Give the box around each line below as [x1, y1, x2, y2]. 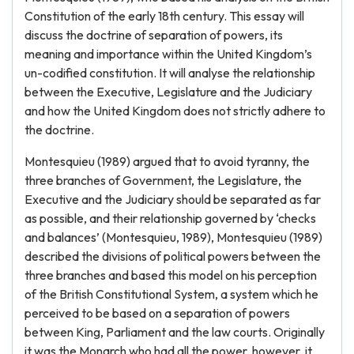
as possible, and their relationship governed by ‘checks [24, 210, 316, 226]
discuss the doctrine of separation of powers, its [24, 27, 283, 43]
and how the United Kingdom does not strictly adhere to [24, 103, 326, 119]
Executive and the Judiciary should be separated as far [24, 191, 321, 207]
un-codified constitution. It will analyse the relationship [24, 65, 315, 81]
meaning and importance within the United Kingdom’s [24, 46, 312, 62]
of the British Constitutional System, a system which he [24, 286, 318, 302]
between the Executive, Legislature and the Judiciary [24, 84, 312, 100]
